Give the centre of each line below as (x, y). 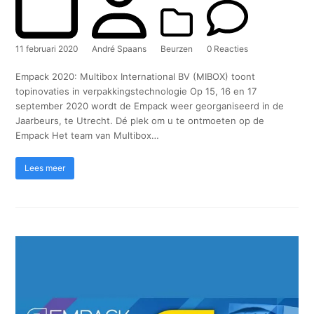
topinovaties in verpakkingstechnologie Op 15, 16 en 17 (136, 91)
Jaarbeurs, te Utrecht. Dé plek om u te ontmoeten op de (140, 120)
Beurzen (177, 48)
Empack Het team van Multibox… (88, 135)
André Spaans (120, 48)
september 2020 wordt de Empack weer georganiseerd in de (150, 105)
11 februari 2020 (47, 48)
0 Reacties (228, 48)
